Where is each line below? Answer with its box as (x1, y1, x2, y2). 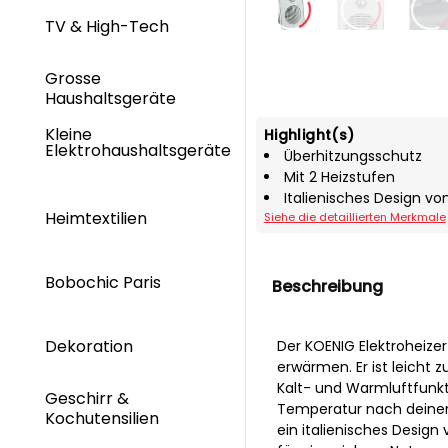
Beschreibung (271, 274, 383, 298)
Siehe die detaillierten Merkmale (263, 208, 446, 225)
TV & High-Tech (45, 14, 173, 38)
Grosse (45, 67, 101, 91)
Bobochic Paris (45, 271, 161, 295)
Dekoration (45, 334, 137, 358)
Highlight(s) (263, 124, 355, 145)
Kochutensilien (45, 406, 163, 430)
